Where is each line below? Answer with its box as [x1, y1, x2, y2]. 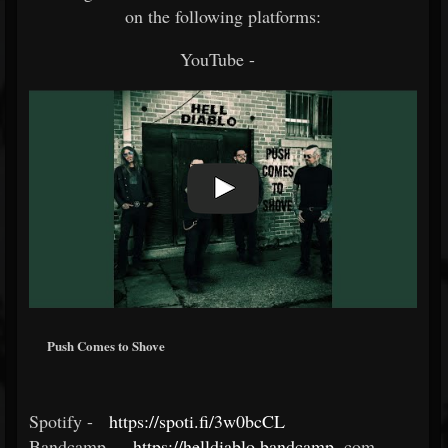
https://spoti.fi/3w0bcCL [109, 408, 285, 433]
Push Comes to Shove [47, 336, 165, 356]
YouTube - [180, 47, 255, 71]
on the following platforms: [125, 4, 321, 28]
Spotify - [29, 408, 93, 433]
